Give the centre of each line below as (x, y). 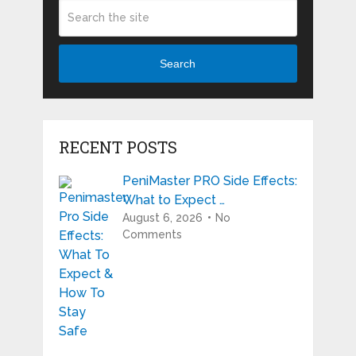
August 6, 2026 (162, 217)
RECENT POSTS (118, 147)
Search (178, 64)
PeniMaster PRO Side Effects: (209, 180)
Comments (152, 234)
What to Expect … (173, 199)
